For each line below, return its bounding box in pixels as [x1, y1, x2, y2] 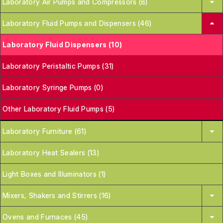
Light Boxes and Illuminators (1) [2, 169, 106, 178]
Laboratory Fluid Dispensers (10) [2, 40, 122, 49]
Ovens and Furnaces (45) [2, 212, 88, 221]
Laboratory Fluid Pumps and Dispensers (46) [2, 18, 152, 27]
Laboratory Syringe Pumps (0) [2, 83, 103, 92]
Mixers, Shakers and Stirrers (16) [2, 191, 111, 200]
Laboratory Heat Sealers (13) [2, 148, 99, 157]
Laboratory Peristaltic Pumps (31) [2, 61, 114, 70]
